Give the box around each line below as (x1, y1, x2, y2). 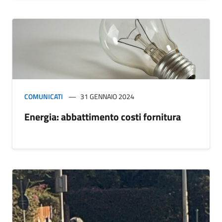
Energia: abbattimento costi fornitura (24, 109, 181, 125)
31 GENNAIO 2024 (80, 91, 134, 102)
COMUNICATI (24, 91, 63, 102)
